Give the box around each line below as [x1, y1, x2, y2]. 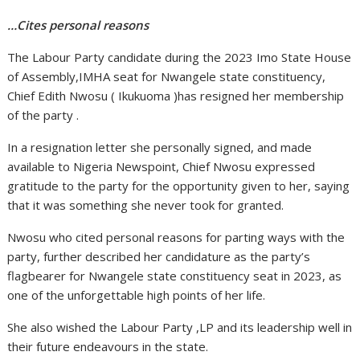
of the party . [7, 107, 80, 123]
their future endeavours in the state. [7, 338, 209, 354]
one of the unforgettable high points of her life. [7, 287, 266, 303]
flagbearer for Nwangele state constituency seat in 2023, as [7, 268, 342, 284]
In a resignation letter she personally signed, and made [7, 139, 313, 155]
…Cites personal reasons [7, 17, 149, 33]
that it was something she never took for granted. [7, 197, 284, 213]
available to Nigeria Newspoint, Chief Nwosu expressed [7, 158, 316, 174]
